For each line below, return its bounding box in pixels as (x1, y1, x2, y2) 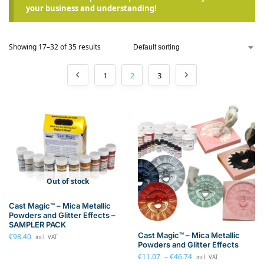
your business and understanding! (26, 3, 157, 14)
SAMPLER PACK (9, 220, 66, 230)
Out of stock (46, 176, 89, 187)
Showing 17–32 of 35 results (9, 42, 101, 52)
